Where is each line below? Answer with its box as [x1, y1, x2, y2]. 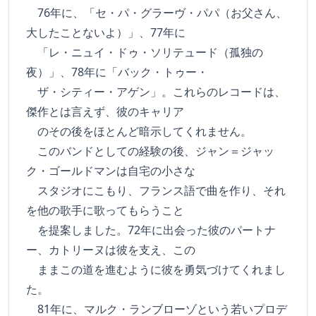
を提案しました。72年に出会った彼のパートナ [26, 222, 276, 238]
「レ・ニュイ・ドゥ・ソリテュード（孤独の [26, 44, 263, 60]
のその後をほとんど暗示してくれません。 [26, 123, 252, 139]
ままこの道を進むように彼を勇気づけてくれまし [26, 262, 286, 277]
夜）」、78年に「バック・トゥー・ [26, 64, 208, 80]
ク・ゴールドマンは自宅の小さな [26, 163, 195, 178]
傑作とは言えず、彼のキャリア [26, 104, 184, 119]
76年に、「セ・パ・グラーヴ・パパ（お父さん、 [26, 5, 287, 20]
